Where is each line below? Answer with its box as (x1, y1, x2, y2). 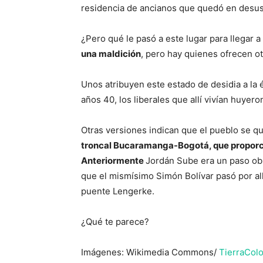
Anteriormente (81, 155, 146, 167)
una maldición (81, 48, 141, 60)
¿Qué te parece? (81, 216, 149, 228)
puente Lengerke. (81, 186, 154, 197)
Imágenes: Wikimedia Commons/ (81, 247, 219, 258)
